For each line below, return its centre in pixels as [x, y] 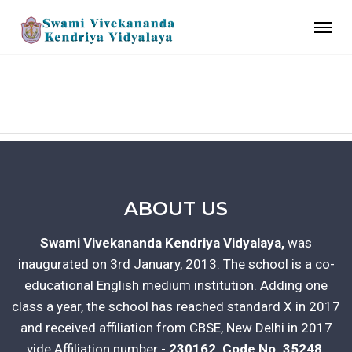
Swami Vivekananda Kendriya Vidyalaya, [162, 243]
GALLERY [176, 87]
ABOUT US [176, 209]
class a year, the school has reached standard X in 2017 [176, 307]
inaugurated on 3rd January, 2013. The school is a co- [176, 264]
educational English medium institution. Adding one [176, 286]
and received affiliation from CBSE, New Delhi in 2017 [176, 328]
